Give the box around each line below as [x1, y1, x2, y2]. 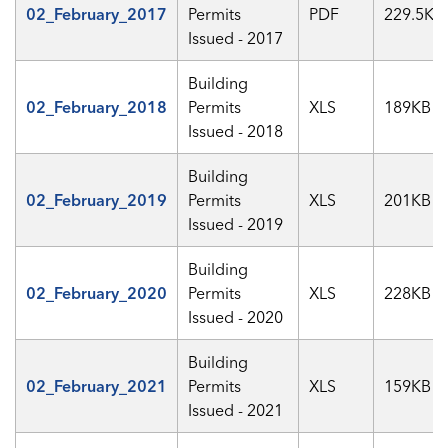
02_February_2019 [26, 190, 167, 210]
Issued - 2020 [188, 307, 283, 327]
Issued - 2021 [188, 400, 283, 420]
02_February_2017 [26, 4, 167, 24]
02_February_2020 [26, 283, 167, 303]
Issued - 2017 [188, 28, 283, 48]
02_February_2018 [26, 97, 167, 117]
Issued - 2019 [188, 214, 283, 234]
